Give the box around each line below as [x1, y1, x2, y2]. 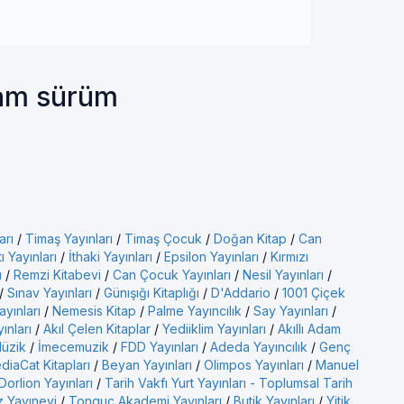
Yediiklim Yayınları [162, 321, 266, 336]
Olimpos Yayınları [204, 357, 304, 372]
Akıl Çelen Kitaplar [43, 321, 151, 336]
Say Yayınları [253, 303, 328, 318]
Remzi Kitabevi [14, 267, 101, 282]
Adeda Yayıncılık [210, 339, 308, 354]
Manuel [316, 357, 359, 372]
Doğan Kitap [214, 231, 287, 246]
